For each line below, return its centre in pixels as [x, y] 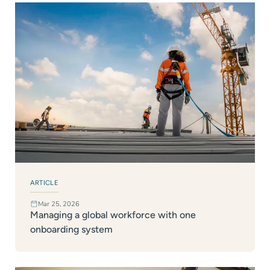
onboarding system [71, 230]
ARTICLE [44, 183]
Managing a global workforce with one [113, 215]
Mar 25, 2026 [58, 204]
